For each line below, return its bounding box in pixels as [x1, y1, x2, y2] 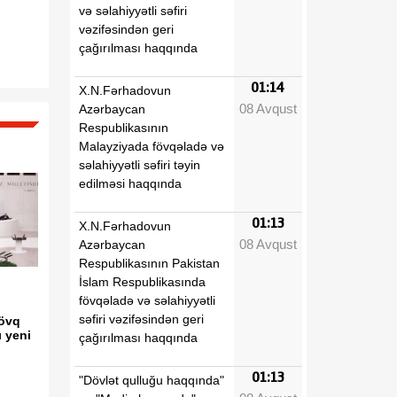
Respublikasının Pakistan [79, 255, 220, 270]
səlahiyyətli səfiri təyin [79, 157, 200, 172]
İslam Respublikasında [79, 274, 206, 289]
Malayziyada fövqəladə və [79, 138, 224, 153]
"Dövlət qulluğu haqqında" [79, 372, 224, 387]
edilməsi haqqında [79, 175, 182, 191]
